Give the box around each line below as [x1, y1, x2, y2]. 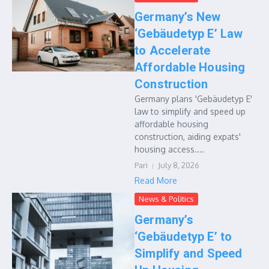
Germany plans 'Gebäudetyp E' [134, 94, 252, 104]
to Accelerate [134, 43, 211, 58]
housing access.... [134, 144, 204, 154]
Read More [134, 175, 177, 186]
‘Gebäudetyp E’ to [134, 229, 232, 244]
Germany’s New [134, 10, 221, 24]
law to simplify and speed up [134, 106, 246, 116]
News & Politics [139, 194, 194, 204]
